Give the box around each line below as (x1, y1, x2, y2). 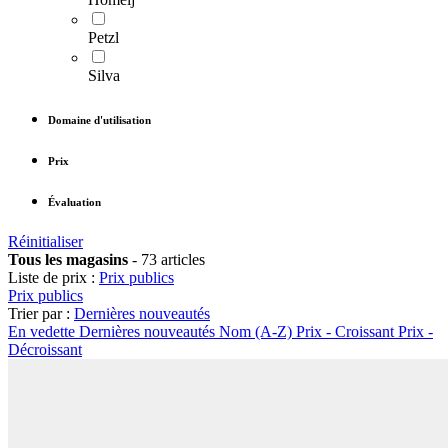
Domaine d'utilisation (48, 114, 151, 127)
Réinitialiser (8, 233, 83, 251)
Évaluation (48, 196, 101, 209)
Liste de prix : (8, 269, 95, 287)
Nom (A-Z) (219, 323, 292, 341)
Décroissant (8, 341, 82, 359)
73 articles (137, 251, 205, 269)
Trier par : (8, 305, 70, 323)
